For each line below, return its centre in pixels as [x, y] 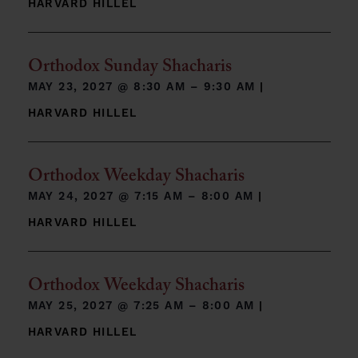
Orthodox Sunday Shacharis [129, 68]
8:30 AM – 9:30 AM [197, 87]
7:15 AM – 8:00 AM [197, 197]
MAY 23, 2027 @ [81, 87]
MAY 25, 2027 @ [81, 306]
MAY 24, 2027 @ [81, 197]
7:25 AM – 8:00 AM [197, 306]
